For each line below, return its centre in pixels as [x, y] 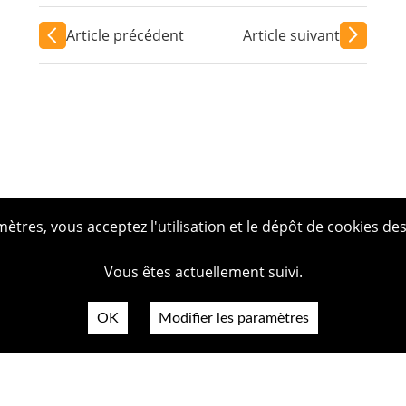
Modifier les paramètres [234, 318]
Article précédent [125, 35]
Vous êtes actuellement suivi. [203, 272]
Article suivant [292, 35]
